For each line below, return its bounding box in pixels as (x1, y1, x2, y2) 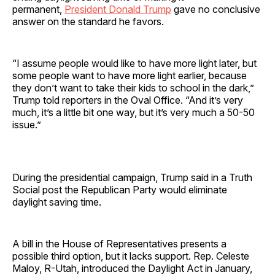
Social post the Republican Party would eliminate (12, 183, 227, 196)
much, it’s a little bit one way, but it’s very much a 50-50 (12, 106, 255, 118)
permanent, (12, 2, 64, 15)
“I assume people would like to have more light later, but (12, 56, 257, 69)
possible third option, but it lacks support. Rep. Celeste (12, 249, 249, 262)
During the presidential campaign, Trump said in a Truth (12, 171, 252, 184)
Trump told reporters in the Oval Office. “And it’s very (12, 93, 243, 106)
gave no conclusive (171, 2, 260, 15)
